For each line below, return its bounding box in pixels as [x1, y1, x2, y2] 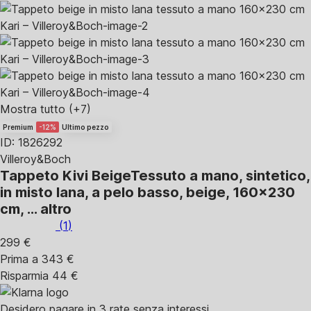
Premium [3, 123, 33, 131]
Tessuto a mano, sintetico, [131, 167, 310, 184]
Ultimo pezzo [62, 123, 109, 131]
